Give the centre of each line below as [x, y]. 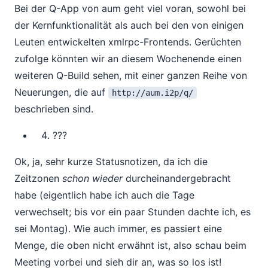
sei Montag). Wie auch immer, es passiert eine [118, 229]
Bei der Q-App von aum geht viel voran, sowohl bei [130, 8]
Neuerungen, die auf [61, 92]
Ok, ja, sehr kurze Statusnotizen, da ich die [111, 162]
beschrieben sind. [54, 109]
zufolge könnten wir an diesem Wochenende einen [128, 59]
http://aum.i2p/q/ [153, 93]
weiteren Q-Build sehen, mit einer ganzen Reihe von [131, 75]
